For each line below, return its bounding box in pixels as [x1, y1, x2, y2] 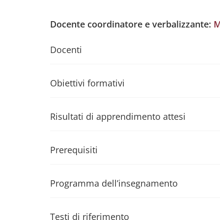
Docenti [50, 44, 82, 55]
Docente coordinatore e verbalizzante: [50, 18, 214, 30]
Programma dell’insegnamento [50, 177, 178, 189]
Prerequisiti [50, 144, 98, 156]
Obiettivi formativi [50, 77, 125, 89]
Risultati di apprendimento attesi [50, 110, 186, 122]
